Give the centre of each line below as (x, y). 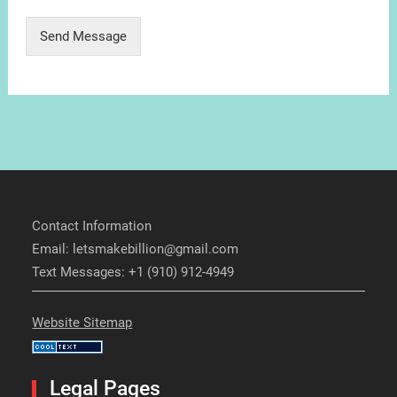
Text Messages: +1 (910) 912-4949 (133, 272)
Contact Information (92, 226)
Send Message (83, 37)
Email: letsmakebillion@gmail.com (136, 249)
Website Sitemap (82, 323)
